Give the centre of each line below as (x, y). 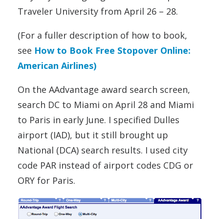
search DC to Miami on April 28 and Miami (106, 105)
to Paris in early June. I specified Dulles (99, 120)
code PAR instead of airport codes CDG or (105, 165)
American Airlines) (57, 66)
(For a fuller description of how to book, (102, 35)
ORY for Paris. (46, 181)
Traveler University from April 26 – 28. (98, 11)
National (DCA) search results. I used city (103, 150)
